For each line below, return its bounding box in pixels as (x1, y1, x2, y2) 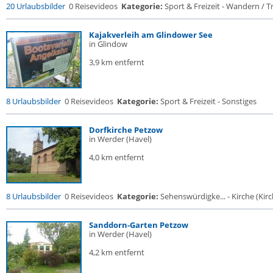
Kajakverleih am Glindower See (89, 29, 213, 40)
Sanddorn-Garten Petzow (89, 219, 188, 230)
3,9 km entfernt (89, 57, 144, 68)
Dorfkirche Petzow (89, 124, 163, 135)
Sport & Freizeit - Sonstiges (158, 96, 257, 107)
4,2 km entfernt (89, 247, 144, 258)
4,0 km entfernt (89, 152, 144, 163)
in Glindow (89, 38, 127, 49)
